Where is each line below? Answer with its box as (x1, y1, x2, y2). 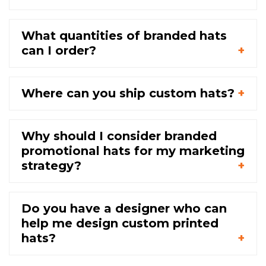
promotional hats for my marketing (21, 144, 245, 159)
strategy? (21, 159, 81, 173)
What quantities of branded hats (21, 28, 227, 43)
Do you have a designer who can (21, 201, 227, 216)
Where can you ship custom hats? (21, 86, 235, 101)
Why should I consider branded (21, 129, 217, 144)
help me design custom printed (21, 216, 218, 231)
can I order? (21, 43, 96, 58)
